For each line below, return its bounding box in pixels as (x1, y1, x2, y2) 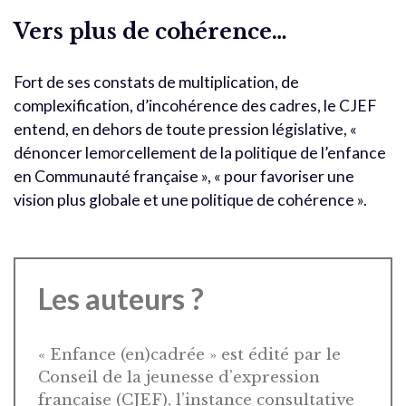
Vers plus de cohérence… (14, 17, 287, 44)
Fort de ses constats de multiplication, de (14, 72, 299, 92)
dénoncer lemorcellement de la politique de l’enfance (14, 142, 386, 162)
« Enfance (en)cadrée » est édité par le (38, 344, 341, 364)
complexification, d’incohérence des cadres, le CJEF (14, 95, 376, 115)
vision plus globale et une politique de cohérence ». (14, 189, 367, 209)
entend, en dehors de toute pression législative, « (14, 119, 357, 139)
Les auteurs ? (38, 280, 204, 316)
